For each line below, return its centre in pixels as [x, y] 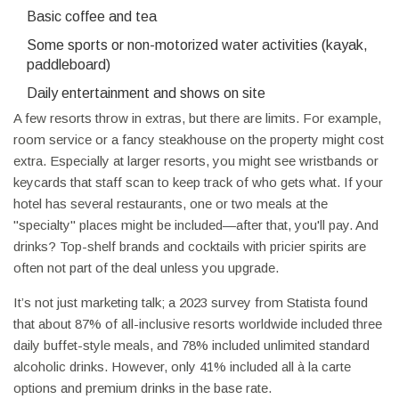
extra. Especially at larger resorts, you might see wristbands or [196, 161]
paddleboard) [69, 65]
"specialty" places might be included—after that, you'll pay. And [196, 225]
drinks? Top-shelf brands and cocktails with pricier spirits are [190, 247]
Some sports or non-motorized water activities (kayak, [197, 45]
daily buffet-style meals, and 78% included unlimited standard [191, 346]
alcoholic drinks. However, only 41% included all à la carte [182, 367]
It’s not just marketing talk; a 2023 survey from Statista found [191, 303]
